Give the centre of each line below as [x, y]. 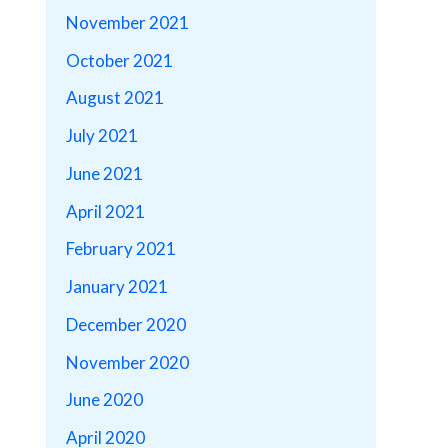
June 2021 [104, 173]
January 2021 [117, 287]
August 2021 [115, 98]
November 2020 [127, 362]
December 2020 [126, 324]
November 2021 [127, 22]
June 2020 [104, 400]
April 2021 [105, 211]
